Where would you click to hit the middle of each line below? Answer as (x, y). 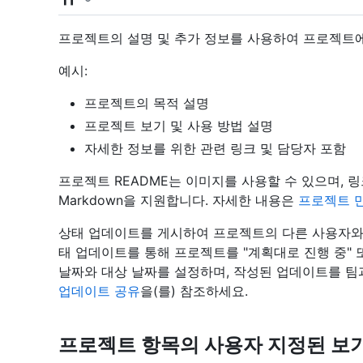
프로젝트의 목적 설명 (147, 102)
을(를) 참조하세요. (194, 290)
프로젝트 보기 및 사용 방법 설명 (179, 125)
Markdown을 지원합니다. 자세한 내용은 (178, 200)
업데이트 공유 (99, 290)
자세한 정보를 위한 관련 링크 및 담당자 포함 (215, 148)
